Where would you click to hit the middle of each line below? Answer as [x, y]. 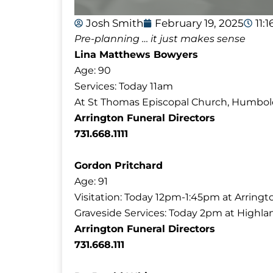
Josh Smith [115, 23]
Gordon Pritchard [119, 165]
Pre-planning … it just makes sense [160, 38]
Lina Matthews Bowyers [136, 54]
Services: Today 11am [124, 86]
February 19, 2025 [199, 23]
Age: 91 [91, 181]
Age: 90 [93, 70]
